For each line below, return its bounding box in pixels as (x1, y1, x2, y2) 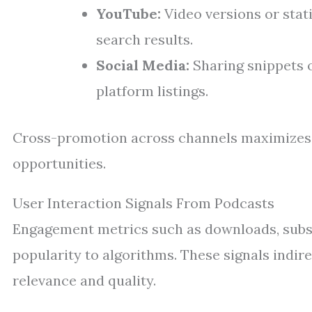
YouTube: (96, 5, 161, 22)
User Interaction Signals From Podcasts (13, 194, 274, 212)
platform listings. (96, 82, 208, 100)
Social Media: (96, 56, 189, 74)
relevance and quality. (13, 272, 156, 289)
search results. (96, 31, 193, 48)
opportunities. (13, 155, 106, 172)
